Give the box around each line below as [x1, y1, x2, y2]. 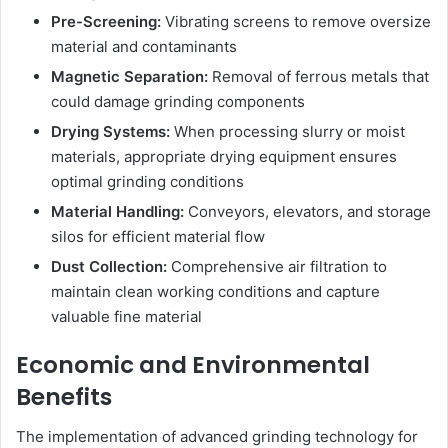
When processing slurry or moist [170, 121, 405, 141]
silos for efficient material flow [51, 226, 265, 246]
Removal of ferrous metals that [208, 66, 429, 86]
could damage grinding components [51, 91, 305, 111]
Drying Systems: [51, 121, 170, 141]
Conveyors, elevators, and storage [184, 201, 431, 221]
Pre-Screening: [51, 11, 161, 31]
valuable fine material [51, 306, 202, 326]
